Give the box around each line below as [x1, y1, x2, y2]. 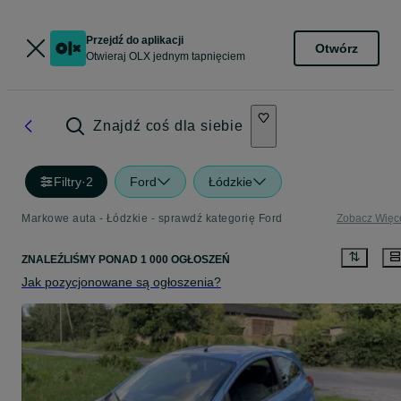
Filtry [54, 175, 81, 189]
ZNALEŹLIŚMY [21, 253, 98, 267]
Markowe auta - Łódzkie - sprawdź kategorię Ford [21, 212, 283, 225]
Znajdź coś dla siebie [93, 118, 243, 133]
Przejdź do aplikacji [86, 34, 183, 47]
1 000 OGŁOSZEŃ [138, 253, 230, 267]
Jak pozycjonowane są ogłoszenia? [21, 275, 221, 290]
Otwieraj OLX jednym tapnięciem [86, 50, 245, 63]
